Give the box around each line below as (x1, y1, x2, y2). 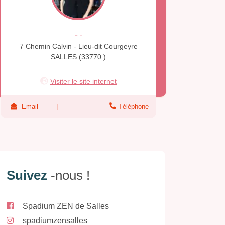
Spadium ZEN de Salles (23, 201, 109, 210)
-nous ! (51, 167, 90, 183)
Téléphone (119, 103, 149, 111)
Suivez (7, 167, 51, 183)
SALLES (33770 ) (51, 53, 106, 61)
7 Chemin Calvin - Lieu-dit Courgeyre (19, 42, 138, 51)
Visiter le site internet (50, 77, 117, 86)
